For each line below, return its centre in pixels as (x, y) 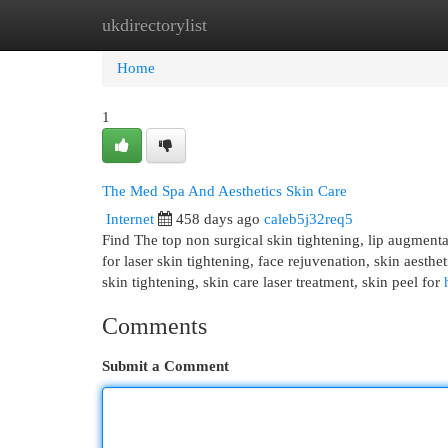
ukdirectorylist (154, 25)
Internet (130, 219)
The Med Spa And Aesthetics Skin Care (224, 190)
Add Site (366, 25)
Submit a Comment (165, 366)
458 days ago (218, 219)
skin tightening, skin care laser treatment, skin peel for (273, 282)
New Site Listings (254, 25)
